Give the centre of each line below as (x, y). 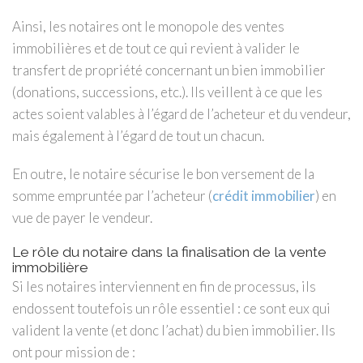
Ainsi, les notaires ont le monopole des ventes (148, 26)
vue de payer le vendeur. (82, 217)
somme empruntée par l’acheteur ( (112, 195)
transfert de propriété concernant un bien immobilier (169, 70)
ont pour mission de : (74, 352)
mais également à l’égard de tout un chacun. (138, 135)
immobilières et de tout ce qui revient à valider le (156, 48)
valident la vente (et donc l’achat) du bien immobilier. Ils (174, 330)
